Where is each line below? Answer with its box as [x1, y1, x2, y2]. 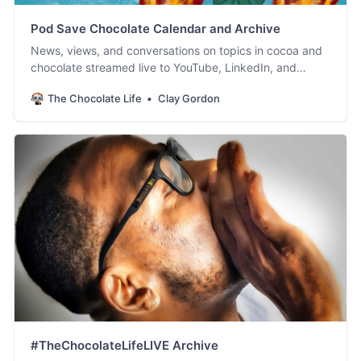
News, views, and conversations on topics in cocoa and [30, 43, 322, 57]
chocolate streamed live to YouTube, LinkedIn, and [30, 60, 297, 74]
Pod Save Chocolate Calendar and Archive [30, 20, 280, 36]
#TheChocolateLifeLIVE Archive [30, 338, 218, 354]
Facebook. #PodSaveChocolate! [30, 77, 201, 91]
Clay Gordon [157, 91, 220, 105]
